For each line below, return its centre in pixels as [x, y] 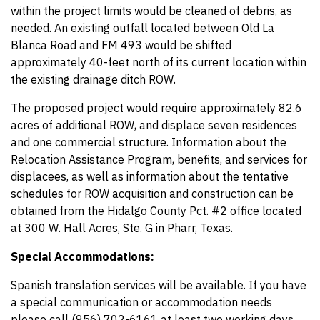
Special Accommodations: [82, 256]
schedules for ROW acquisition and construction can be [152, 194]
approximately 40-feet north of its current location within [159, 62]
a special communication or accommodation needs [141, 302]
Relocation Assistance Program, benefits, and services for [159, 159]
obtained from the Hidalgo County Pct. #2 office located [156, 211]
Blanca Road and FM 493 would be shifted [121, 45]
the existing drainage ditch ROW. [93, 79]
